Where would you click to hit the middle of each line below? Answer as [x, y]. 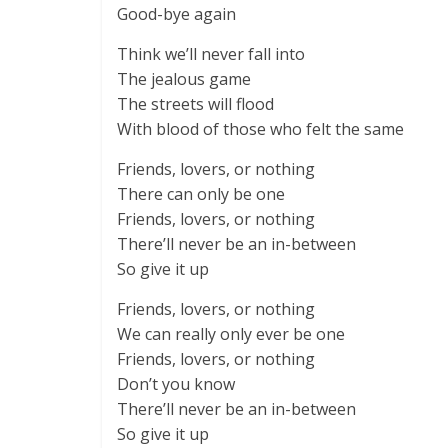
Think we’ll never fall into [211, 54]
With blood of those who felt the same [260, 129]
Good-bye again [176, 14]
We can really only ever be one [231, 334]
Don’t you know [176, 384]
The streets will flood [195, 104]
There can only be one [201, 194]
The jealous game [184, 79]
